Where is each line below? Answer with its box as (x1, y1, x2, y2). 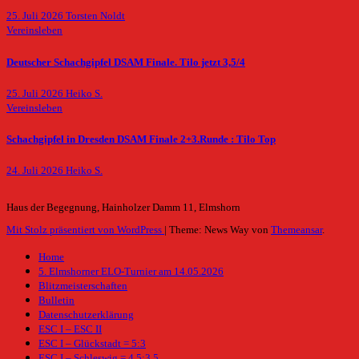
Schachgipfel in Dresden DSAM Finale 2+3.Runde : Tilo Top (6, 134, 276, 146)
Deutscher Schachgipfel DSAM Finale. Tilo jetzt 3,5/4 (6, 56, 245, 68)
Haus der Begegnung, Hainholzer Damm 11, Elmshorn (6, 202, 240, 214)
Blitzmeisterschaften (38, 280, 127, 292)
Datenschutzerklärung (38, 309, 134, 321)
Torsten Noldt (66, 10, 125, 22)
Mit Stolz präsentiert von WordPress (6, 224, 164, 236)
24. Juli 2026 (6, 165, 66, 177)
